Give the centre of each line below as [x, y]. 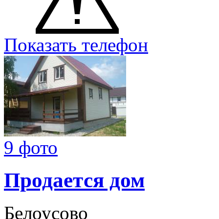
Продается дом [74, 180]
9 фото [31, 147]
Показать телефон [76, 44]
